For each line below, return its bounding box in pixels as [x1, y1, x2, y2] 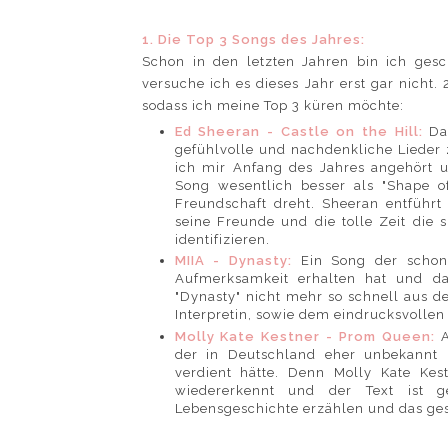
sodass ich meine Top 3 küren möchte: [142, 97, 404, 113]
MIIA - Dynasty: [174, 253, 301, 269]
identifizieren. [174, 232, 274, 248]
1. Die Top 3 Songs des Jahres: [142, 31, 365, 47]
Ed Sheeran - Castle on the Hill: [174, 124, 430, 140]
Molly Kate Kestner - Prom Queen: [174, 328, 441, 344]
